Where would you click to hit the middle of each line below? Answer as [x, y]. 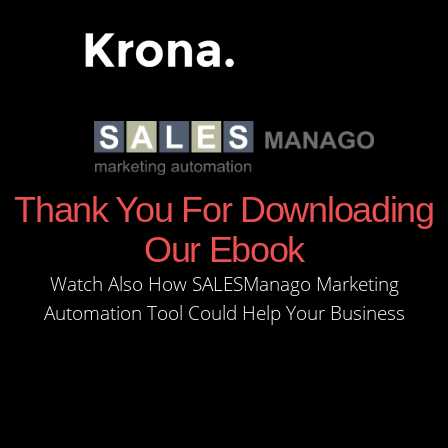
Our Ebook [224, 249]
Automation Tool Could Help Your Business [224, 312]
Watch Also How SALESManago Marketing [224, 283]
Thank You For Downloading [224, 209]
